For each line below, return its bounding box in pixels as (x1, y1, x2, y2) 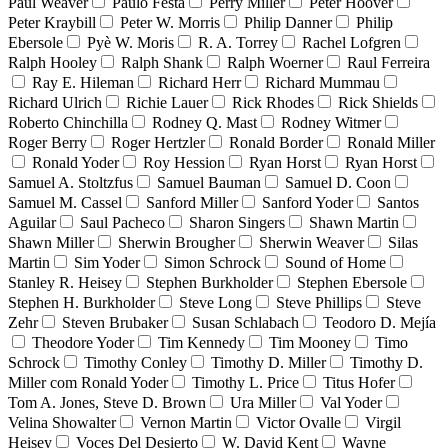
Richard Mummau (265, 73, 380, 91)
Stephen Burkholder (146, 273, 273, 291)
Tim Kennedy (158, 333, 245, 351)
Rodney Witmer (281, 113, 381, 131)
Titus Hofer (323, 373, 395, 391)
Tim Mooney (269, 333, 351, 351)
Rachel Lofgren (302, 33, 401, 51)
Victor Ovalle (256, 413, 341, 431)
